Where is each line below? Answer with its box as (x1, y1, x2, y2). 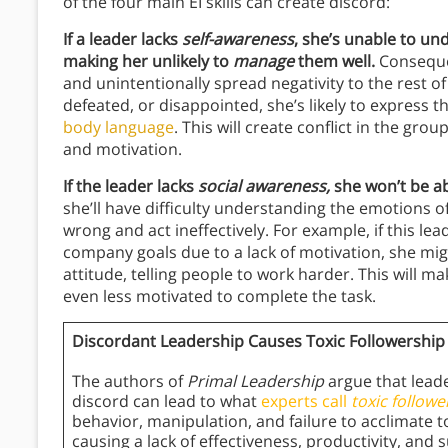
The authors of (72, 370, 187, 393)
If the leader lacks (63, 175, 198, 198)
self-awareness (182, 28, 294, 51)
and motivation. (63, 138, 182, 161)
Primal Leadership (187, 370, 324, 393)
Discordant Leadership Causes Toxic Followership (72, 330, 445, 353)
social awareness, (198, 175, 334, 198)
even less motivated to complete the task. (63, 285, 376, 308)
